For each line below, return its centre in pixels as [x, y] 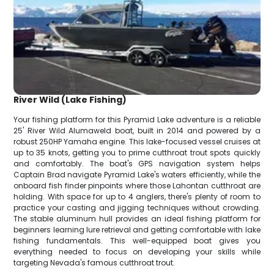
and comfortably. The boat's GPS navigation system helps [137, 164]
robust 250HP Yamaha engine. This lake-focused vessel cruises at [137, 142]
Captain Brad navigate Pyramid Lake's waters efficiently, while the [137, 175]
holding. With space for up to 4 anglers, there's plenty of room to [137, 197]
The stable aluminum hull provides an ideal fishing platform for [137, 219]
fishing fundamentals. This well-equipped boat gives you [137, 241]
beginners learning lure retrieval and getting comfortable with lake [137, 230]
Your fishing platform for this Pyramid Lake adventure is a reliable [137, 120]
